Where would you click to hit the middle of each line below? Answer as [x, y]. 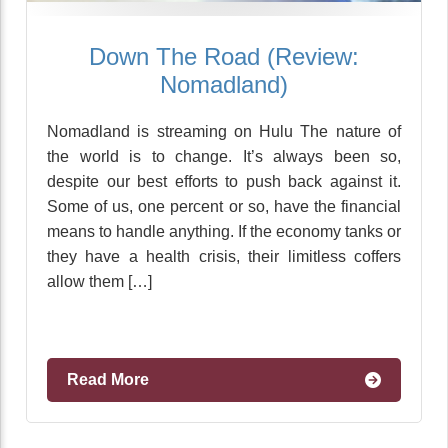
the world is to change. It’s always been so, [224, 156]
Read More [108, 379]
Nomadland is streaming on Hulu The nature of [224, 131]
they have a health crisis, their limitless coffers [224, 256]
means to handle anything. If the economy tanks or [224, 231]
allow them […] [99, 281]
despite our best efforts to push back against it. [224, 181]
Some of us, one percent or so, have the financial [224, 206]
